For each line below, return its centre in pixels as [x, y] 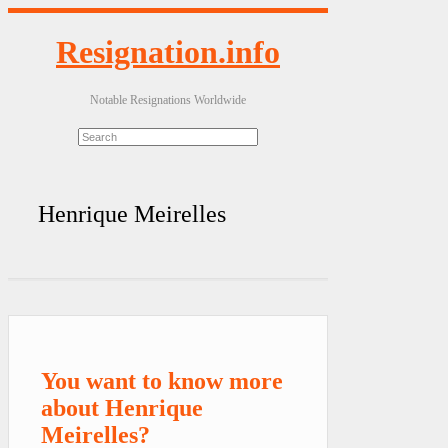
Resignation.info [168, 52]
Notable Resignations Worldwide [168, 99]
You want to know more [162, 380]
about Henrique [122, 407]
